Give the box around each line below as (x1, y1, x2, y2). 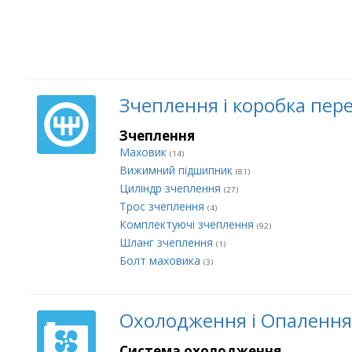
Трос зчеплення (119, 199, 207, 214)
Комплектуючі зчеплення (119, 217, 257, 232)
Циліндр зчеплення (119, 181, 224, 196)
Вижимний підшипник (119, 163, 236, 178)
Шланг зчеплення (119, 235, 216, 250)
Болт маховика (119, 253, 203, 268)
